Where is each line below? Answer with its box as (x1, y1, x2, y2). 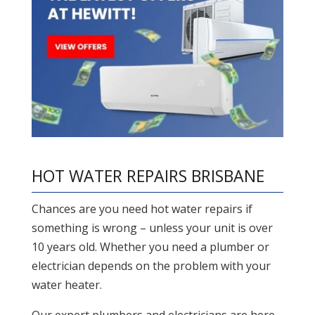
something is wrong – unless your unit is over (31, 220, 273, 236)
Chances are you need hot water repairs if (31, 201, 252, 217)
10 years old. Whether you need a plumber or (31, 239, 269, 255)
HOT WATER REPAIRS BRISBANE (31, 165, 264, 188)
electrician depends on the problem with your (31, 258, 271, 274)
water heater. (31, 277, 102, 293)
